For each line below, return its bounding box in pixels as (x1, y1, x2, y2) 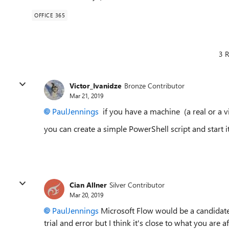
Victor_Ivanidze (70, 80, 122, 90)
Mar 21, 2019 (70, 91, 103, 100)
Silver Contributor (109, 179, 165, 190)
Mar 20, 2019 (70, 190, 103, 199)
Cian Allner (70, 179, 107, 190)
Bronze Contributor (124, 80, 185, 90)
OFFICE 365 (34, 11, 65, 19)
